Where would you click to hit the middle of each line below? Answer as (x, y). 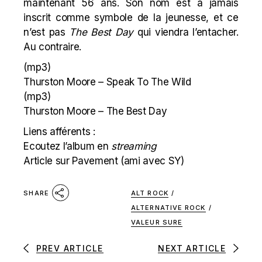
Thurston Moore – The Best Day (95, 111)
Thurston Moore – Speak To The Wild (107, 82)
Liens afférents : (59, 132)
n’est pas (46, 32)
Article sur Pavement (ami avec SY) (104, 161)
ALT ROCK (150, 193)
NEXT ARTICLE (192, 248)
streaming (133, 146)
